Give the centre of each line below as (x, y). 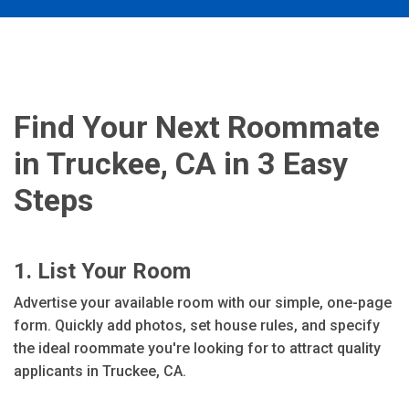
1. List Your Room (102, 271)
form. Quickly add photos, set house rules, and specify (197, 325)
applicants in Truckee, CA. (100, 371)
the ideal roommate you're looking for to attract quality (197, 348)
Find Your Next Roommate (197, 127)
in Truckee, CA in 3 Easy (181, 163)
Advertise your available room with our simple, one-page (203, 303)
